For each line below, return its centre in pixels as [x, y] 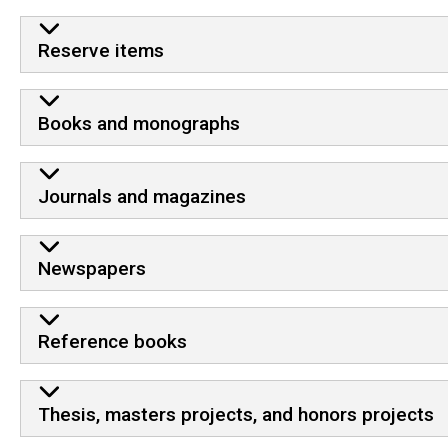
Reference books [112, 342]
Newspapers [91, 269]
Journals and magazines [141, 196]
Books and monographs [138, 123]
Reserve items [100, 50]
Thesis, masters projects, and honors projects [235, 414]
